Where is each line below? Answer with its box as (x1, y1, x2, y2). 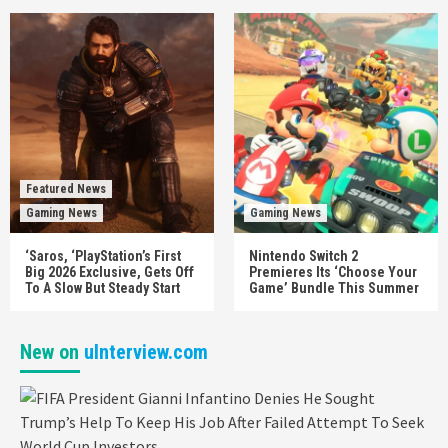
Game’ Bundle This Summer (249, 279, 419, 296)
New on (20, 339, 84, 364)
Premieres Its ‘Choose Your (249, 263, 417, 280)
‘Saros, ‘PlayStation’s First (25, 247, 181, 264)
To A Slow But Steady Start (25, 279, 180, 296)
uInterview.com (84, 339, 208, 364)
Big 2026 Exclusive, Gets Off (25, 263, 194, 280)
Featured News (26, 181, 106, 196)
